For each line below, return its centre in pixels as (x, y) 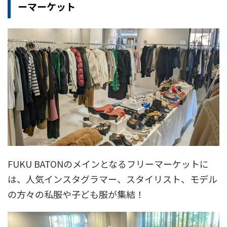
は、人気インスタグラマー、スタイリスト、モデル (112, 179)
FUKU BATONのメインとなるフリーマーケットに (108, 164)
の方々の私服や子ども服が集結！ (76, 194)
